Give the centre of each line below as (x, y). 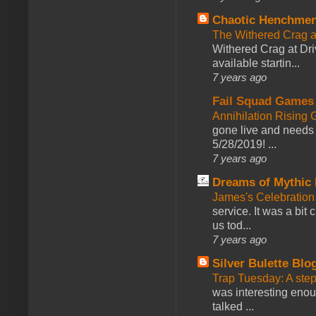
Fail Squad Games (263, 101)
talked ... (233, 306)
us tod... (232, 225)
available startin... (256, 63)
